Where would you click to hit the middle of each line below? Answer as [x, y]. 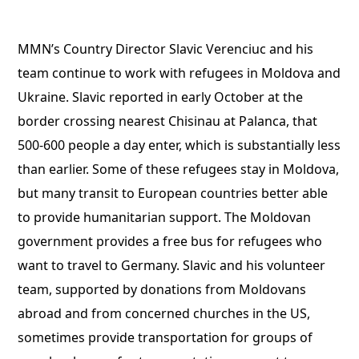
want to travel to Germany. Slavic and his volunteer [172, 265]
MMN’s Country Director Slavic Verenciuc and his [166, 49]
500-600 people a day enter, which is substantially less [179, 145]
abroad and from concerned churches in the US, [164, 313]
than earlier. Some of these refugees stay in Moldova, [179, 169]
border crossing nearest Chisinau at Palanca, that [168, 121]
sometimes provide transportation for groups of [165, 337]
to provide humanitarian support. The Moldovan [165, 217]
